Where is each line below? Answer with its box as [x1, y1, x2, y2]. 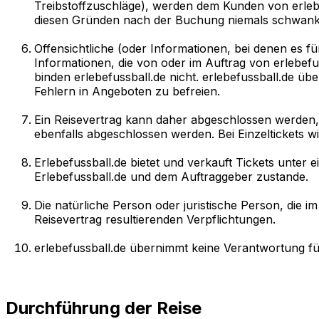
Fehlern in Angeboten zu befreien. [34, 83, 220, 98]
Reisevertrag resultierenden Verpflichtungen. [34, 211, 276, 226]
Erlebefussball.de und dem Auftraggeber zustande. [34, 169, 308, 184]
